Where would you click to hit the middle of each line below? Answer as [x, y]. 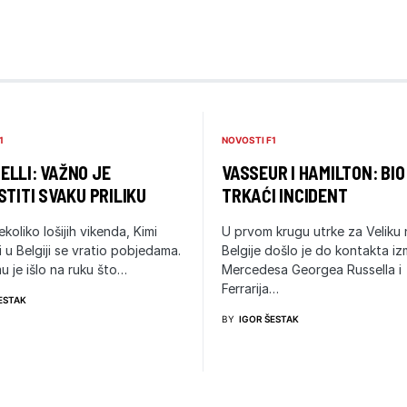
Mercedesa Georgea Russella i [312, 270]
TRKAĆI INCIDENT [285, 196]
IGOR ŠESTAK [269, 319]
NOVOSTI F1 [249, 140]
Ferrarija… [250, 289]
